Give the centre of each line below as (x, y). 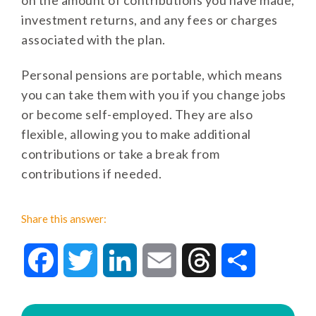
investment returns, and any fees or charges (150, 20)
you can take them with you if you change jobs (154, 94)
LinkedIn (159, 260)
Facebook (84, 260)
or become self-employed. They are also (137, 114)
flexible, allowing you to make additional (136, 134)
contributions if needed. (91, 173)
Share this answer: (64, 219)
